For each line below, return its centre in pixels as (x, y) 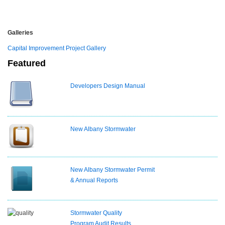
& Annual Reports (94, 180)
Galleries (20, 33)
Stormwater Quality (96, 213)
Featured (27, 64)
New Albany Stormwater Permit (113, 170)
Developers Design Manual (108, 86)
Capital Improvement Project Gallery (57, 48)
